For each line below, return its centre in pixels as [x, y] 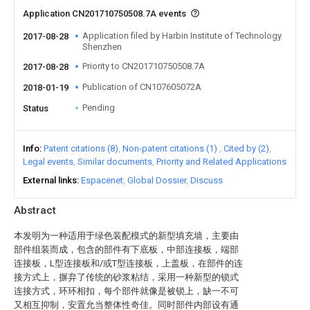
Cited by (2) [246, 148]
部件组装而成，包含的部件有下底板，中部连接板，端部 [126, 249]
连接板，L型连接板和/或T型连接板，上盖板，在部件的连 [128, 263]
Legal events [48, 162]
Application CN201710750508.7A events [106, 13]
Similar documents [115, 162]
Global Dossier [157, 180]
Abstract [35, 210]
